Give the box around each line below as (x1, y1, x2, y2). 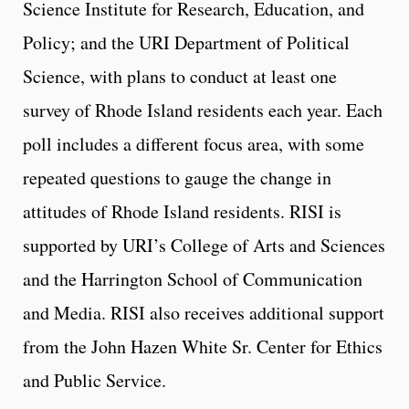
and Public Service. (23, 368, 166, 393)
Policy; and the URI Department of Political (23, 30, 350, 56)
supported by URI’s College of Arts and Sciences (23, 233, 385, 258)
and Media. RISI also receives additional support (23, 300, 384, 326)
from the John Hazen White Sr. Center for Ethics (23, 334, 383, 360)
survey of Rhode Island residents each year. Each (23, 98, 383, 123)
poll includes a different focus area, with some (23, 131, 364, 157)
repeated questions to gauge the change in (23, 165, 331, 191)
